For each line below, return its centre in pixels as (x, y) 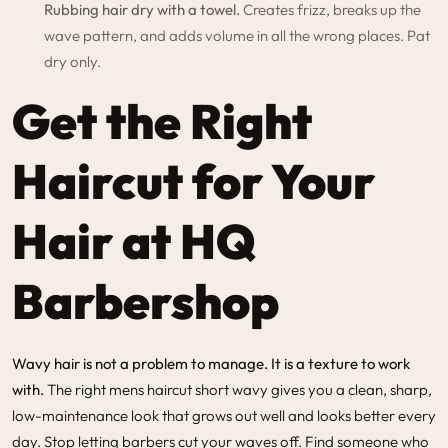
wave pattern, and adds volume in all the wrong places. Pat (237, 35)
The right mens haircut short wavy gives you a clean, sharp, (238, 389)
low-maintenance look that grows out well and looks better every (224, 415)
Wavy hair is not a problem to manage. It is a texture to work (211, 363)
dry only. (72, 61)
